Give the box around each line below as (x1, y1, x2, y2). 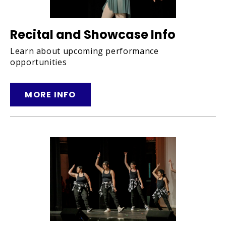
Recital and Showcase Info (10, 26, 176, 43)
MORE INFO (25, 88, 76, 100)
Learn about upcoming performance (10, 45, 159, 56)
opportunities (10, 56, 67, 68)
